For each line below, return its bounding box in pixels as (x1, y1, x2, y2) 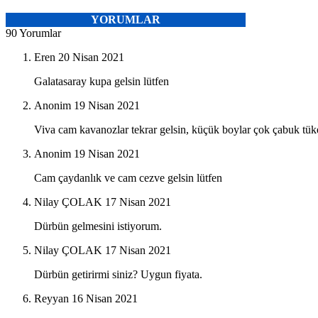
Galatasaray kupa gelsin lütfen (34, 75, 169, 88)
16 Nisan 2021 (72, 292, 138, 305)
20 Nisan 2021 (58, 51, 124, 64)
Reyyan (34, 292, 69, 305)
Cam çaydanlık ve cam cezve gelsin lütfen (34, 172, 222, 185)
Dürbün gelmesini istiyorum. (34, 220, 162, 233)
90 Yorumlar (6, 27, 61, 40)
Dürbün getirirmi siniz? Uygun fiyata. (34, 268, 202, 281)
